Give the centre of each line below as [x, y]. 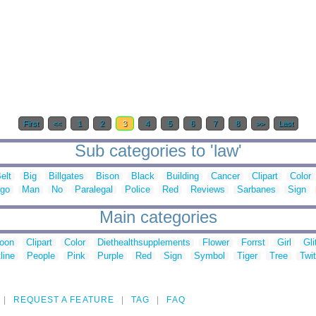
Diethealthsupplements [144, 243]
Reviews [208, 190]
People [41, 256]
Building [183, 176]
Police [138, 190]
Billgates [66, 176]
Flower [216, 243]
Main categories [158, 217]
